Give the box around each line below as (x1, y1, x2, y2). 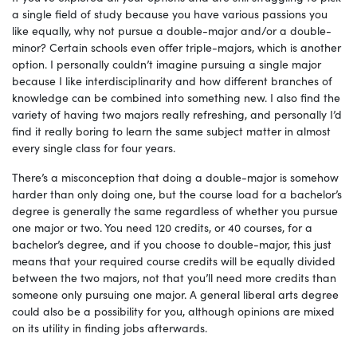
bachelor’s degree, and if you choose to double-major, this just (12, 236, 331, 253)
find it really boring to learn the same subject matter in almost (12, 123, 331, 139)
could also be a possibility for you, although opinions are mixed (12, 303, 335, 320)
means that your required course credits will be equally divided (12, 253, 335, 269)
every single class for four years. (12, 139, 175, 156)
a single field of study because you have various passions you (12, 6, 328, 22)
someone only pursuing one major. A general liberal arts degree (12, 286, 339, 303)
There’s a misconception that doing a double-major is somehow (12, 169, 339, 186)
